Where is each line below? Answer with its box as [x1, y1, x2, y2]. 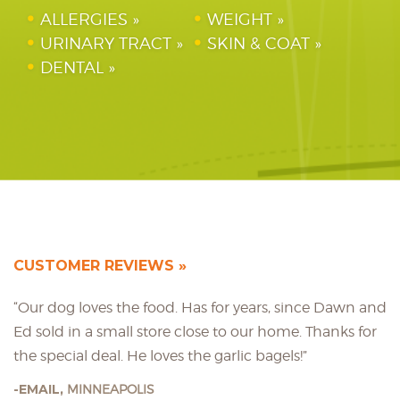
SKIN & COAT [206, 34, 310, 53]
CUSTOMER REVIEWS [13, 257, 174, 274]
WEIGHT [206, 10, 272, 29]
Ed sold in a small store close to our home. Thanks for [13, 323, 377, 340]
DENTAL [40, 58, 104, 77]
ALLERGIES [40, 10, 128, 29]
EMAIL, [19, 381, 67, 397]
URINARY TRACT [40, 34, 171, 53]
